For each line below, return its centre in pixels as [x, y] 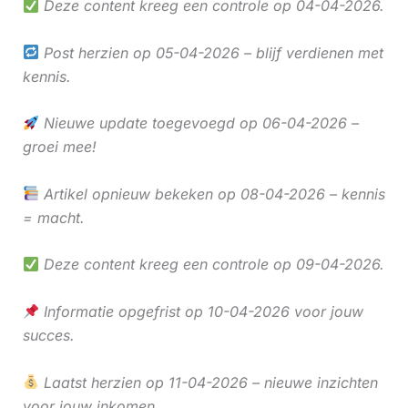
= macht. [53, 217]
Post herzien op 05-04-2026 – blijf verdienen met [211, 52]
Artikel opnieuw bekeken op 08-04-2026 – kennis [212, 194]
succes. [48, 335]
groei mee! [59, 147]
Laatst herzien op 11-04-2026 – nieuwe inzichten [208, 382]
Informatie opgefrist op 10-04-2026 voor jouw [201, 311]
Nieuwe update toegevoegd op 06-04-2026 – [199, 123]
